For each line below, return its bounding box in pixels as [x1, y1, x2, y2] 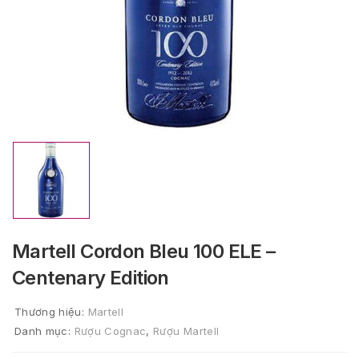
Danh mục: [14, 325, 75, 337]
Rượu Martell [153, 325, 220, 337]
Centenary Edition [12, 266, 169, 289]
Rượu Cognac [74, 325, 147, 337]
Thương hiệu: [14, 305, 88, 318]
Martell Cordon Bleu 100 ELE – [12, 240, 276, 263]
